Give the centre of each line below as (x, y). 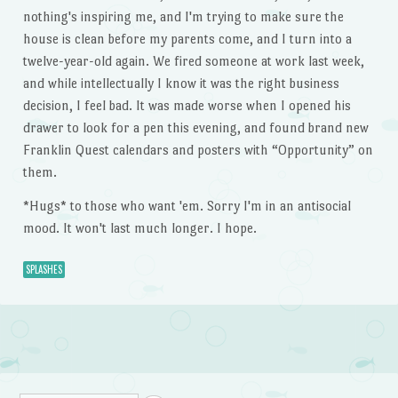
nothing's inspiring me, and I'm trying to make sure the (183, 17)
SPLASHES (44, 270)
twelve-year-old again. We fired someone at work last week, (193, 61)
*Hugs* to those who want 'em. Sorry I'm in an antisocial (187, 205)
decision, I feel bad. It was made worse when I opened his (187, 106)
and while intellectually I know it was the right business (181, 84)
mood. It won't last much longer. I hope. (139, 227)
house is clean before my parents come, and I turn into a (187, 39)
